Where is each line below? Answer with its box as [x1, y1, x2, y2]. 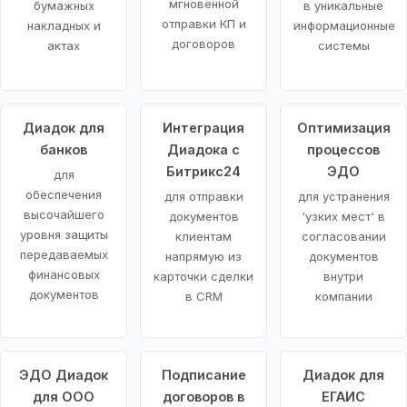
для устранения [297, 188, 390, 203]
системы [317, 37, 370, 53]
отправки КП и [161, 15, 246, 31]
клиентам [175, 228, 232, 243]
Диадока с [167, 141, 240, 157]
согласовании [301, 228, 386, 243]
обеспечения [25, 186, 102, 202]
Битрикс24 [166, 163, 241, 179]
